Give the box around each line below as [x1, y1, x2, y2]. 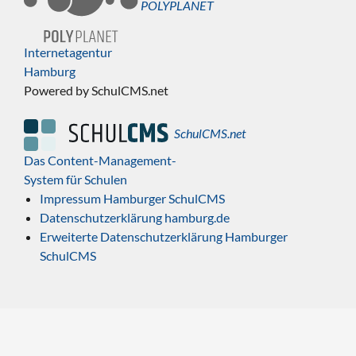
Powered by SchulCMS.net [24, 83, 168, 99]
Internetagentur [24, 44, 112, 60]
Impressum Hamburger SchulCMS [40, 191, 225, 207]
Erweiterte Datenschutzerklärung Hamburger [40, 229, 288, 245]
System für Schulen [24, 172, 127, 188]
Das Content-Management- [24, 153, 176, 168]
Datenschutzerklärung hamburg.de [40, 210, 230, 226]
